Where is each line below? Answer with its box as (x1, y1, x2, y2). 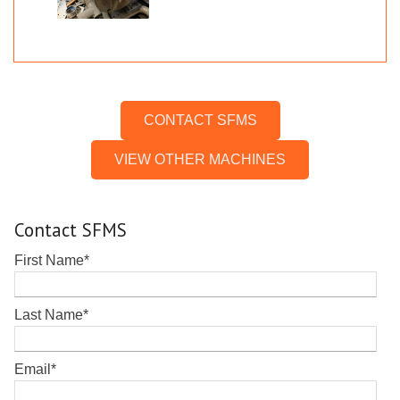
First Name (14, 253, 84, 269)
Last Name (14, 307, 83, 323)
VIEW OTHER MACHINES (114, 152, 286, 168)
